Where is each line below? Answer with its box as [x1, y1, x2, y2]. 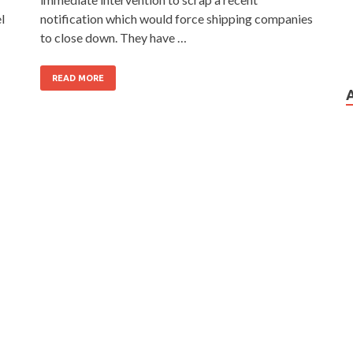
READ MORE [52, 72, 104, 83]
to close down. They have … [40, 29, 187, 45]
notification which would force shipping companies [40, 10, 313, 26]
